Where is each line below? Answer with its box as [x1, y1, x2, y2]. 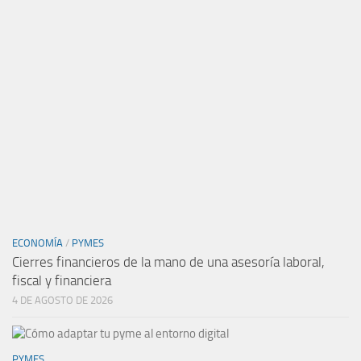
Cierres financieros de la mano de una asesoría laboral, [12, 253, 325, 270]
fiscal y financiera [12, 272, 111, 288]
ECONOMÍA [12, 236, 63, 249]
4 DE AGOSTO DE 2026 [12, 293, 113, 306]
